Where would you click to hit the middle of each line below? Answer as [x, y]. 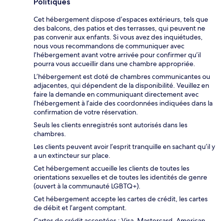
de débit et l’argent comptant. [80, 208]
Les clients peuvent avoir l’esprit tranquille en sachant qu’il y [124, 147]
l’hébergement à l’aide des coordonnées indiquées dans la [123, 103]
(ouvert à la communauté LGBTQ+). [87, 186]
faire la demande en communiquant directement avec [116, 94]
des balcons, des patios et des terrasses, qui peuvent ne [119, 28]
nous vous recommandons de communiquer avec [109, 46]
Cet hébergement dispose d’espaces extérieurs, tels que [121, 19]
